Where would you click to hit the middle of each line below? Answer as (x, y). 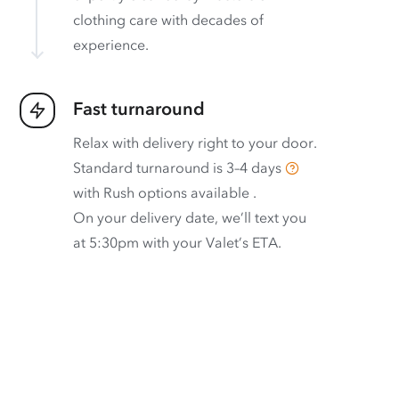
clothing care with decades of (168, 20)
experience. (111, 45)
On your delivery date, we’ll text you (190, 218)
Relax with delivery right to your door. (195, 143)
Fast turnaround (139, 109)
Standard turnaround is (150, 168)
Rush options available (178, 193)
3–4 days (256, 168)
